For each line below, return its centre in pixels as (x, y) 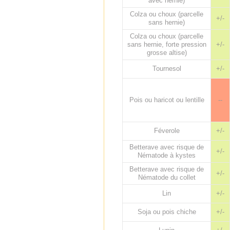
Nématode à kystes (167, 155)
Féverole (167, 131)
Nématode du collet (167, 177)
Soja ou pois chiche (167, 212)
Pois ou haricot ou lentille (167, 100)
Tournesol (167, 69)
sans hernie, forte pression (167, 44)
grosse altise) (167, 53)
